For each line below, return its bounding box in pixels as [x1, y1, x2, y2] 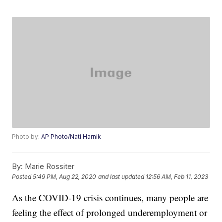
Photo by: [12, 133, 42, 141]
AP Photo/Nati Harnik [41, 133, 102, 141]
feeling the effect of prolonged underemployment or [12, 206, 208, 219]
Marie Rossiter [23, 162, 75, 171]
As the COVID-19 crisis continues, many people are [12, 191, 209, 204]
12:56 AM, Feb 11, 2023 [146, 173, 209, 181]
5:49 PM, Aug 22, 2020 [33, 173, 97, 181]
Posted [12, 173, 33, 181]
